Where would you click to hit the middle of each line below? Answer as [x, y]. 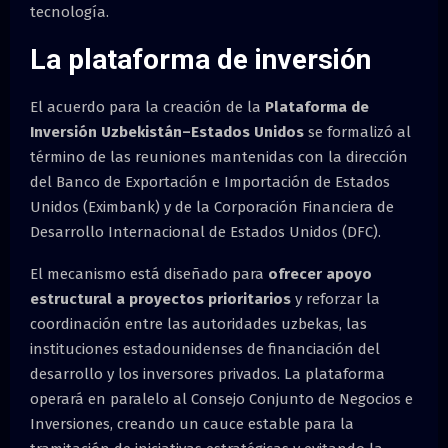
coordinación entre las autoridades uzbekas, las [198, 323]
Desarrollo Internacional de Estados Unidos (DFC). [205, 231]
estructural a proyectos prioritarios [160, 298]
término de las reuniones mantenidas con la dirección [219, 156]
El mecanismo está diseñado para [149, 273]
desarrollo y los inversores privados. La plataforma [207, 373]
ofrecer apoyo [320, 273]
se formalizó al [357, 131]
